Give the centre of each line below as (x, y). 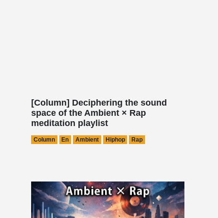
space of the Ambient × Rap (89, 113)
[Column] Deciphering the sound (99, 102)
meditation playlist (70, 123)
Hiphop (115, 139)
